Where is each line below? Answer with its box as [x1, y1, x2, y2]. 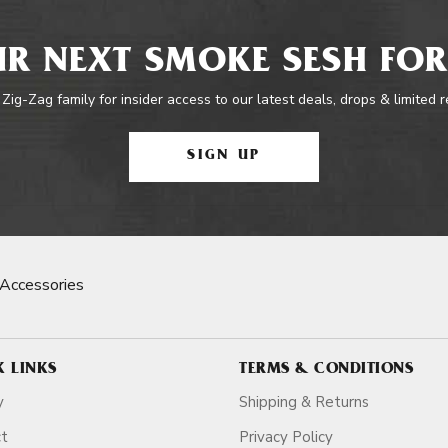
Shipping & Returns [239, 392, 369, 412]
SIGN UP [187, 149, 261, 164]
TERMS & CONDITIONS [239, 362, 413, 378]
